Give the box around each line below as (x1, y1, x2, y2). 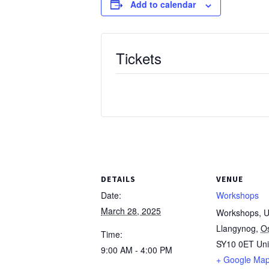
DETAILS (101, 174, 136, 185)
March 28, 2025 (101, 205, 161, 217)
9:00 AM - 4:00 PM (101, 244, 172, 256)
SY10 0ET (216, 238, 254, 250)
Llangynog (216, 222, 256, 235)
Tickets (116, 47, 162, 69)
